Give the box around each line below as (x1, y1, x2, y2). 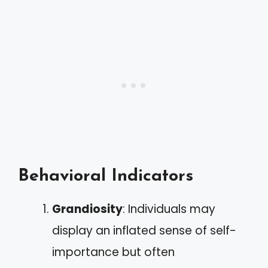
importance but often (52, 244, 175, 260)
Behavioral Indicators (18, 167, 193, 185)
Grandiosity (52, 201, 123, 217)
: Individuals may (123, 201, 215, 217)
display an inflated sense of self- (52, 223, 236, 239)
